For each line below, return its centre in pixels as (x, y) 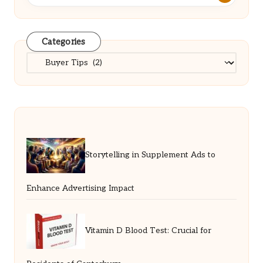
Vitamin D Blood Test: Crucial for (148, 231)
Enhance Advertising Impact (80, 188)
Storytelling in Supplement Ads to (150, 155)
